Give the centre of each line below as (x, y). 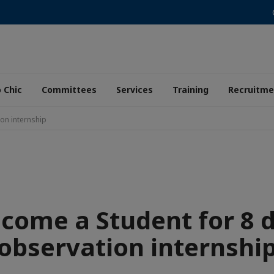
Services (135, 90)
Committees (69, 90)
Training (191, 90)
